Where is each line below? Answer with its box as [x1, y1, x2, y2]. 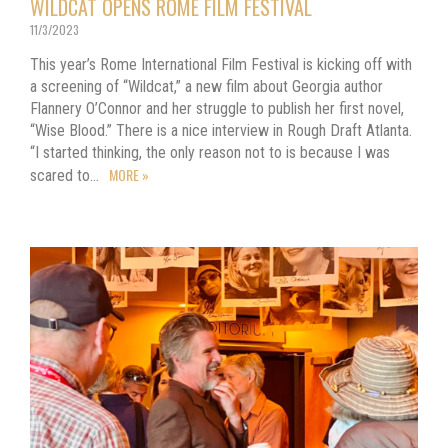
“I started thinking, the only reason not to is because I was [30, 142, 390, 162]
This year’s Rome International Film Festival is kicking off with [30, 54, 412, 74]
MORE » [109, 163, 149, 185]
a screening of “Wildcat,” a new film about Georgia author [30, 76, 383, 96]
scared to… [30, 165, 103, 185]
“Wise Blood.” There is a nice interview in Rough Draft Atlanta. [30, 120, 412, 140]
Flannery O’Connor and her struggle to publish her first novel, [30, 98, 404, 118]
